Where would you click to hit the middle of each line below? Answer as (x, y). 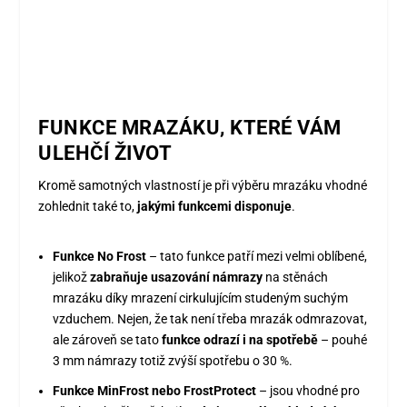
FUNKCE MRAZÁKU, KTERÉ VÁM (190, 127)
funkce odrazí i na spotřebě (240, 340)
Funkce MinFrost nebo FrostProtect (155, 390)
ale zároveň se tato (108, 340)
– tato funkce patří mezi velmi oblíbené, (257, 257)
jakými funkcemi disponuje (215, 206)
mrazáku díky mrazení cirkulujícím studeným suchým (201, 298)
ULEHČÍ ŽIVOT (105, 153)
